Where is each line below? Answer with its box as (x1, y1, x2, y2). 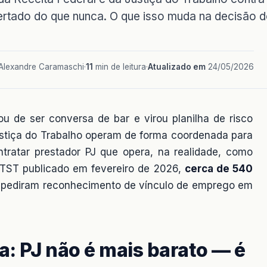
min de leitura (93, 62, 146, 72)
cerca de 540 (184, 162, 253, 175)
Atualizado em (148, 62, 206, 72)
